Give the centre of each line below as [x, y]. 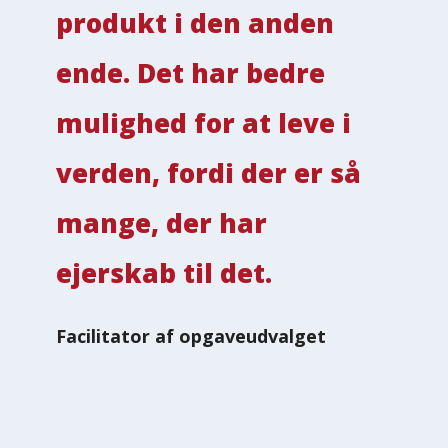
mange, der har [161, 222]
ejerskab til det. [164, 272]
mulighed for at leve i [203, 122]
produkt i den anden [195, 22]
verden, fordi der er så [208, 172]
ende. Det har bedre [190, 72]
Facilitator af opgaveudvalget [191, 335]
